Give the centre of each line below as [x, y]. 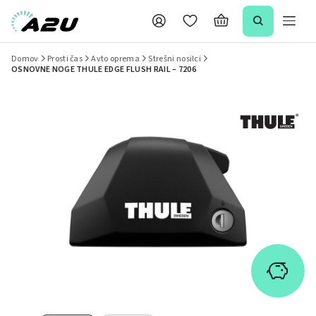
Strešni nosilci [175, 59]
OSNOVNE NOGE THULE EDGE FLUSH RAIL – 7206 [104, 69]
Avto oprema [115, 59]
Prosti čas [65, 59]
